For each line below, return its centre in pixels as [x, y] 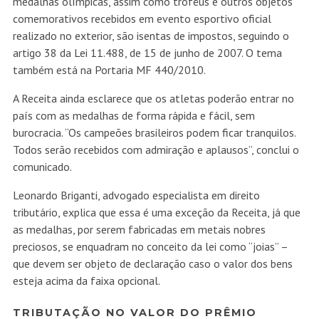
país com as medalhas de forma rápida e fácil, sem [134, 116]
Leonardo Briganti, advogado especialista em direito [136, 195]
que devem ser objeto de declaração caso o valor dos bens [152, 264]
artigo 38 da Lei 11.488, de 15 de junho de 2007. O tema [147, 53]
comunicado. [42, 167]
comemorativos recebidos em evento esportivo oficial [142, 19]
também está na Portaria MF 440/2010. [109, 70]
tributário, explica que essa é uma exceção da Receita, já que [156, 213]
